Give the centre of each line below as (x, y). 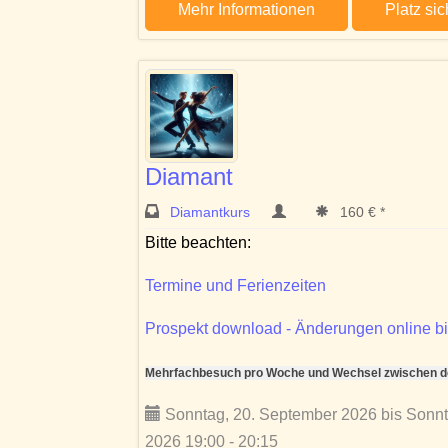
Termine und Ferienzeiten (235, 285)
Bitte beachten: (198, 242)
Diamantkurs (212, 211)
